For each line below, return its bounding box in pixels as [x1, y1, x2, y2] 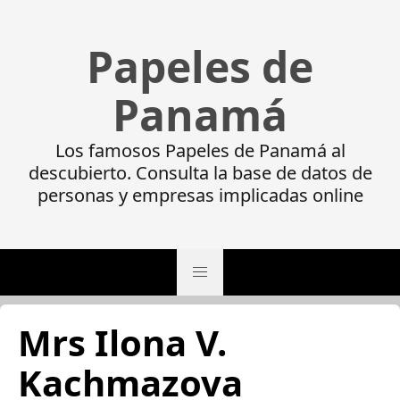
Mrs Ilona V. [18, 318, 227, 367]
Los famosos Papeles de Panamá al [54, 138, 346, 162]
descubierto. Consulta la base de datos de [28, 161, 372, 185]
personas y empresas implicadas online [37, 183, 363, 207]
